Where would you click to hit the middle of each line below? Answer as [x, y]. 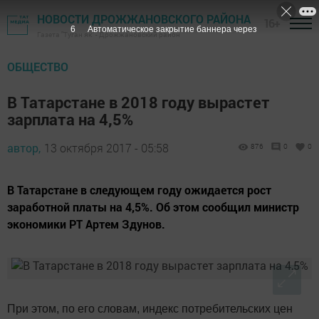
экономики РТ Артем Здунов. [86, 224]
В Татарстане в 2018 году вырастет [138, 102]
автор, [24, 148]
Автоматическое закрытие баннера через [172, 29]
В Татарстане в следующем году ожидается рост [139, 190]
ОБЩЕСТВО [38, 67]
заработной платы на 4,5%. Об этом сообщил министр [153, 207]
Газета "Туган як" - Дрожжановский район [109, 35]
